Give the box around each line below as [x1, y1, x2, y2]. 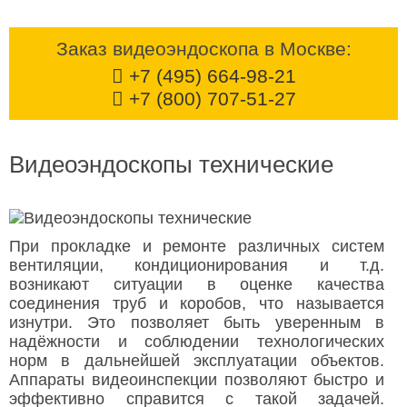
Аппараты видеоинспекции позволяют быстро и [9, 370, 384, 389]
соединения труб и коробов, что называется [9, 293, 384, 313]
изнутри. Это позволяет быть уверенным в [9, 313, 384, 332]
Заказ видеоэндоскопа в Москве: [55, 37, 352, 59]
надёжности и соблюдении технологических [9, 332, 384, 351]
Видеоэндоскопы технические [9, 151, 333, 177]
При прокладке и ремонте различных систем [9, 236, 384, 255]
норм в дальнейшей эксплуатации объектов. [9, 351, 384, 370]
